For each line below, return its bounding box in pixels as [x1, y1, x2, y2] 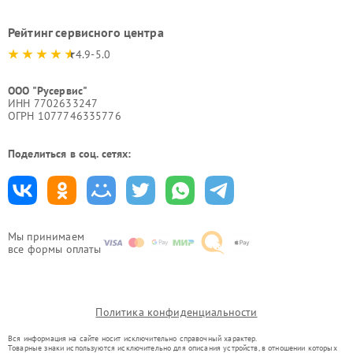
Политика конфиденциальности [95, 304, 258, 319]
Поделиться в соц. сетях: [8, 146, 132, 161]
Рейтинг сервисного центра [8, 24, 164, 40]
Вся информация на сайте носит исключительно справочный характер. [8, 333, 258, 344]
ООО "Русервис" [8, 83, 88, 98]
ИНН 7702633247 [8, 95, 98, 110]
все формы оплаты [8, 241, 102, 256]
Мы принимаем [8, 229, 84, 243]
